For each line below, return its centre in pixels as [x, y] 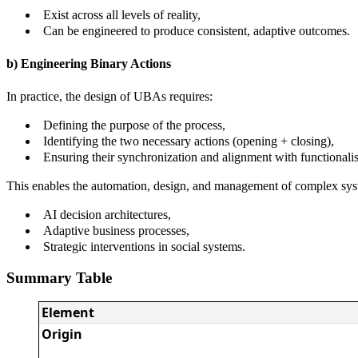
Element [68, 312]
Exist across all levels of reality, [122, 14]
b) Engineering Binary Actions [89, 63]
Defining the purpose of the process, [134, 125]
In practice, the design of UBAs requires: [109, 97]
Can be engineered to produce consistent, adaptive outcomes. [197, 30]
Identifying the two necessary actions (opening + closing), [189, 141]
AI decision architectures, [107, 215]
